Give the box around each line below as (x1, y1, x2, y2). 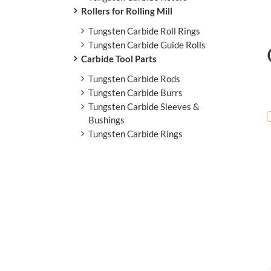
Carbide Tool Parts (81, 53, 157, 64)
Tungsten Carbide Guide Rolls (88, 39, 206, 50)
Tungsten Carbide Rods (88, 73, 180, 84)
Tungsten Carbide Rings (88, 128, 183, 139)
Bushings (88, 114, 125, 125)
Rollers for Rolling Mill (81, 5, 172, 16)
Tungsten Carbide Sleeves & (88, 100, 200, 112)
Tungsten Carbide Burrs (88, 87, 183, 98)
